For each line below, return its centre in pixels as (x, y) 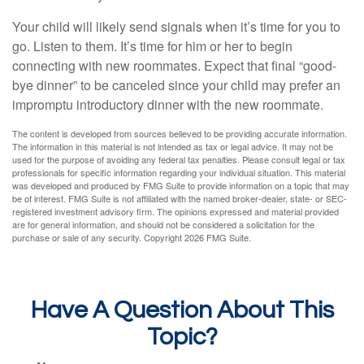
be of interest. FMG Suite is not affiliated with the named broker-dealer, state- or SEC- (180, 199)
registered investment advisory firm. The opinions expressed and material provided (175, 212)
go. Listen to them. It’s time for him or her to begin (152, 46)
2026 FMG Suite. (218, 238)
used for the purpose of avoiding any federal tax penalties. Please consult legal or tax (179, 160)
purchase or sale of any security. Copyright (98, 238)
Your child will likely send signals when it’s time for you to (176, 27)
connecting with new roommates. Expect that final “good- (174, 66)
